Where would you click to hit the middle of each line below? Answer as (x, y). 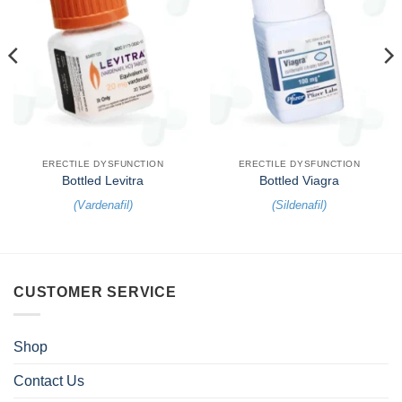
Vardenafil (103, 205)
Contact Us (49, 380)
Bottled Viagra (299, 181)
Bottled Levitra (103, 181)
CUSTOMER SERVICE (95, 293)
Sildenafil (299, 205)
